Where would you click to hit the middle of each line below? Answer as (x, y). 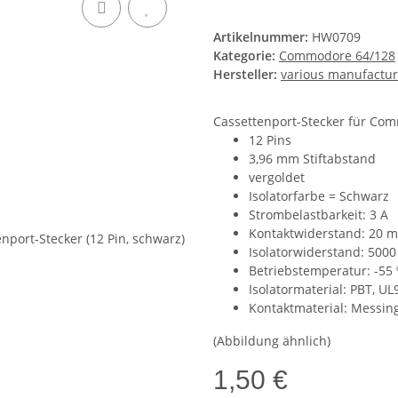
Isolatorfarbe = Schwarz (319, 196)
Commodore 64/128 (337, 56)
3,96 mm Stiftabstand (312, 159)
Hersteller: (245, 75)
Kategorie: (246, 56)
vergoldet (277, 178)
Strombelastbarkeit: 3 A (318, 215)
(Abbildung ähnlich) (272, 341)
